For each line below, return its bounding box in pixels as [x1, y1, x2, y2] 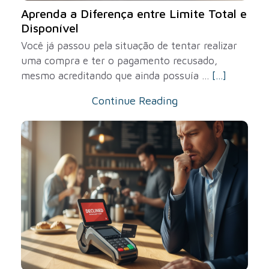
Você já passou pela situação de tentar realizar [21, 40, 237, 52]
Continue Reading [91, 94, 178, 107]
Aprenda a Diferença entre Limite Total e [21, 7, 247, 20]
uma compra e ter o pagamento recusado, [21, 55, 217, 67]
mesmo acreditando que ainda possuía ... [21, 70, 212, 82]
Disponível [21, 21, 79, 35]
